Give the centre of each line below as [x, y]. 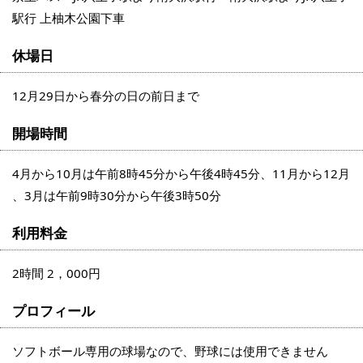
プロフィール [53, 311]
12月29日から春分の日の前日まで [106, 96]
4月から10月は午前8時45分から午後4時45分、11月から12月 [181, 174]
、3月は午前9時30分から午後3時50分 [117, 196]
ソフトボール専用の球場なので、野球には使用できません [170, 351]
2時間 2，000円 [56, 273]
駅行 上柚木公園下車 [68, 18]
